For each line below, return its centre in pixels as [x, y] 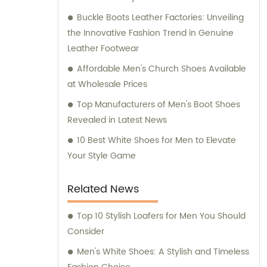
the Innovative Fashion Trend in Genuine [150, 33]
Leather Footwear [103, 49]
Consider [86, 232]
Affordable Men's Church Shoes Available [162, 69]
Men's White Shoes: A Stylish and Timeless [163, 252]
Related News [103, 190]
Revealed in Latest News [117, 120]
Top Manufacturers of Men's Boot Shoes [159, 105]
